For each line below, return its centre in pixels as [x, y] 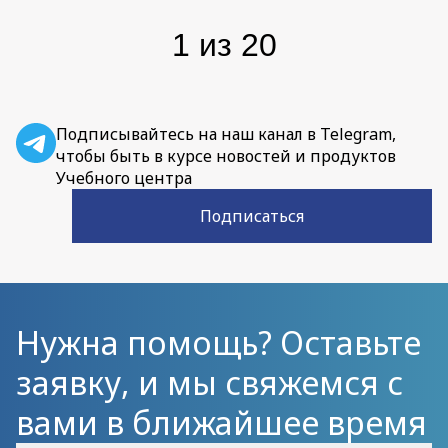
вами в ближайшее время [221, 423]
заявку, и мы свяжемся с [209, 383]
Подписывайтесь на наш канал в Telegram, [226, 134]
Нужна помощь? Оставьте [218, 343]
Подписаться [252, 216]
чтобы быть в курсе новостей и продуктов [226, 156]
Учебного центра [124, 178]
